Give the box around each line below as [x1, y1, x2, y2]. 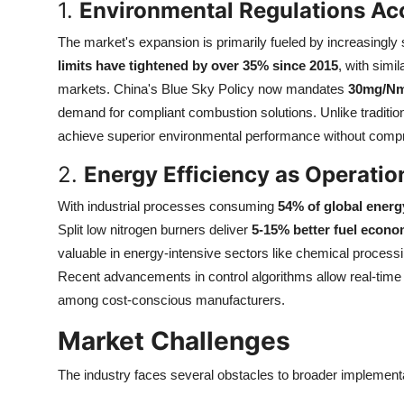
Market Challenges [58, 326, 290, 356]
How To [14, 50, 67, 69]
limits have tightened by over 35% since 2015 [58, 58, 338, 73]
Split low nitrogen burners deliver [58, 222, 252, 237]
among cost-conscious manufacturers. [58, 292, 285, 308]
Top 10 [14, 6, 60, 24]
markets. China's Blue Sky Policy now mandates [58, 81, 348, 96]
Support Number [14, 95, 128, 113]
